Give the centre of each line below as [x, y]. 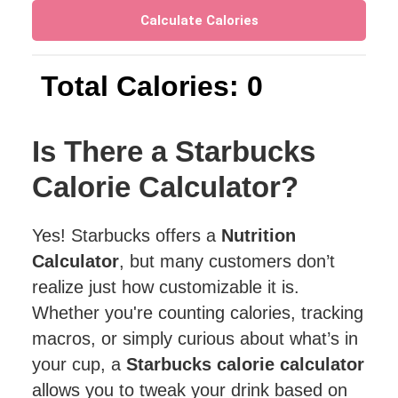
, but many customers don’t [227, 261]
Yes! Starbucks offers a [127, 235]
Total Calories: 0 [152, 86]
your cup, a [80, 364]
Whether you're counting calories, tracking [198, 313]
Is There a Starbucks [174, 151]
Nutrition [259, 235]
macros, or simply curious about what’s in [195, 338]
